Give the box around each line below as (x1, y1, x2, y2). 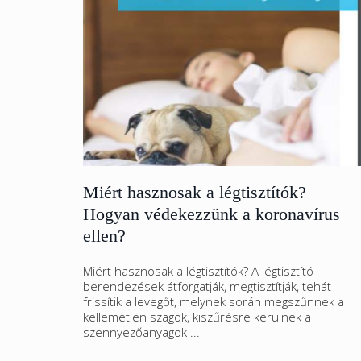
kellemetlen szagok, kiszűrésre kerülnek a (83, 309, 311, 325)
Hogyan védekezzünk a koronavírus (83, 204, 340, 224)
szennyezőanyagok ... (83, 324, 200, 340)
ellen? (83, 226, 126, 246)
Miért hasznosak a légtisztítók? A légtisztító (83, 263, 313, 279)
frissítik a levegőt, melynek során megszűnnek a (83, 293, 344, 309)
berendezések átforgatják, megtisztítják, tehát (83, 278, 331, 294)
